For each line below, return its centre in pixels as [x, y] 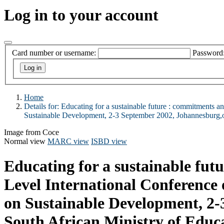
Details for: [42, 106]
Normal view [25, 141]
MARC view [68, 141]
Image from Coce [31, 132]
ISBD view [109, 141]
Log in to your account [81, 15]
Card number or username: [54, 53]
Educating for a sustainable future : [117, 106]
